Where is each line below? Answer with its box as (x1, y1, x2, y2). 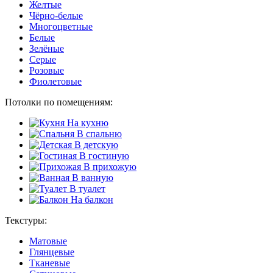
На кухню (65, 117, 108, 128)
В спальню (74, 128, 122, 139)
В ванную (69, 172, 113, 183)
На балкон (68, 194, 113, 205)
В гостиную (77, 150, 129, 161)
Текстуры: (5, 214, 47, 225)
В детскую (72, 139, 118, 150)
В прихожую (81, 161, 136, 172)
